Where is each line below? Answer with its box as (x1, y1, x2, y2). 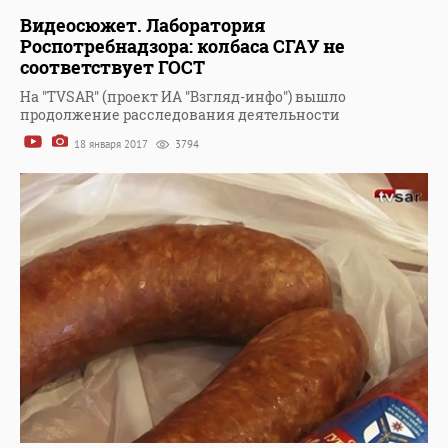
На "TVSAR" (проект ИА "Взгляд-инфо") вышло (20, 87, 346, 107)
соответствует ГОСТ (20, 55, 205, 80)
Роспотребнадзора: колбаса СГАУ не (20, 34, 345, 59)
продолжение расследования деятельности (20, 105, 340, 125)
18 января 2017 (71, 137, 150, 152)
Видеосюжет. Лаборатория (20, 13, 266, 38)
